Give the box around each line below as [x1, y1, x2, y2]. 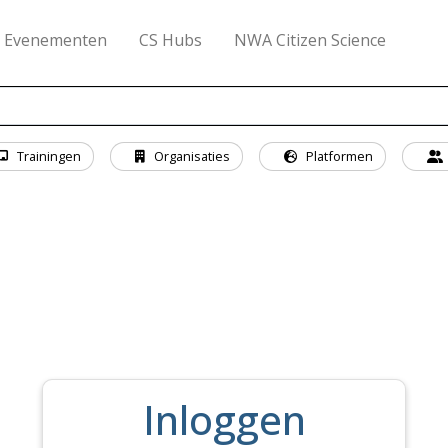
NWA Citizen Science [234, 29, 387, 51]
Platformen [303, 147, 373, 165]
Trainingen [14, 147, 81, 165]
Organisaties [151, 147, 230, 165]
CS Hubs [139, 29, 203, 51]
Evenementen [4, 29, 108, 51]
